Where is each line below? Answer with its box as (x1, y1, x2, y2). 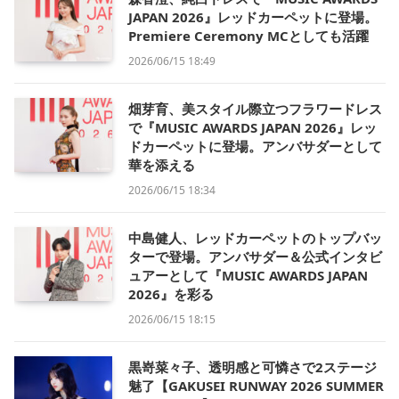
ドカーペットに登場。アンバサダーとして (128, 137, 382, 156)
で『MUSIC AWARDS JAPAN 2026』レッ (128, 118, 377, 137)
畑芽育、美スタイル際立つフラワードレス (128, 100, 382, 118)
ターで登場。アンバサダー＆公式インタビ (128, 248, 382, 266)
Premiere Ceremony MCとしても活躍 (128, 27, 369, 45)
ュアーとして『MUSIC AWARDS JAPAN (128, 266, 368, 285)
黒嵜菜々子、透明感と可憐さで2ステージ (128, 358, 377, 377)
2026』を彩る (128, 285, 214, 304)
